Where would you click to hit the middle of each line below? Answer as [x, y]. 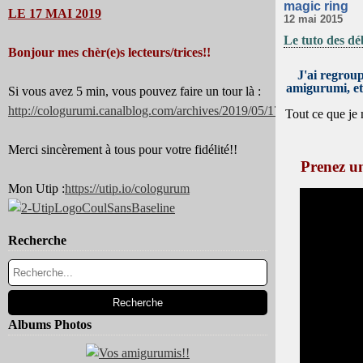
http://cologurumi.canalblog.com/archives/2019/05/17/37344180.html [185, 111]
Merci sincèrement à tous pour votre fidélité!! [123, 149]
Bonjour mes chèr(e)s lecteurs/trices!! [109, 52]
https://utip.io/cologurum [127, 188]
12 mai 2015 [313, 19]
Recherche [37, 240]
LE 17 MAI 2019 [55, 13]
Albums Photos [50, 325]
